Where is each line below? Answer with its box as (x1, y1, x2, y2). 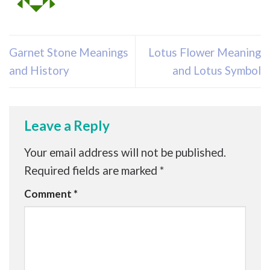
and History (9, 63, 69, 77)
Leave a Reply (24, 118, 112, 134)
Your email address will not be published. (24, 145, 226, 160)
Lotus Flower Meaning (148, 45, 261, 59)
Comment (24, 187, 74, 200)
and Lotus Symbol (172, 63, 261, 77)
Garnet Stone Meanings (9, 45, 128, 59)
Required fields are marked (24, 163, 160, 178)
